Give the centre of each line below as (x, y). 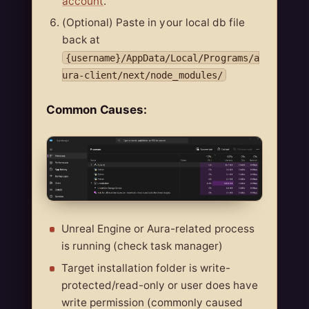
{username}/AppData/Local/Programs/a (162, 58)
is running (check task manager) (142, 246)
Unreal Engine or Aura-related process (158, 229)
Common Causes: (97, 109)
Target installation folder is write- (146, 268)
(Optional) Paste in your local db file (153, 23)
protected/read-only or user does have (160, 285)
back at (81, 40)
